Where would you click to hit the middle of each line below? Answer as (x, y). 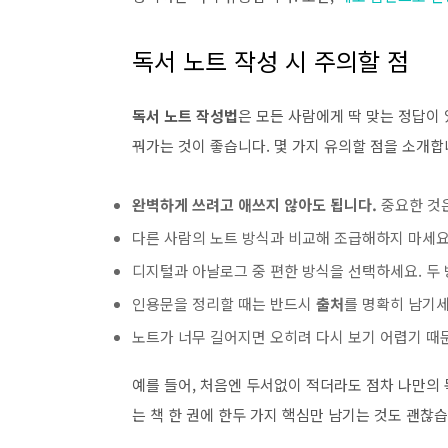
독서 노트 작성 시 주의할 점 (270, 60)
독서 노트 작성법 (185, 115)
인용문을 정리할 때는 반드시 (224, 303)
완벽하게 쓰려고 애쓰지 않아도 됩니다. (254, 204)
